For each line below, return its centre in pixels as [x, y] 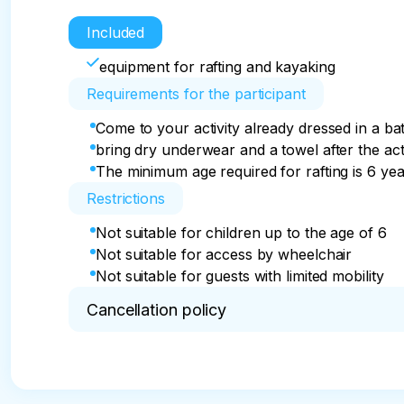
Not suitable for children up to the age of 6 [241, 233]
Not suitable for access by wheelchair [224, 254]
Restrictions [126, 198]
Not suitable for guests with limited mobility [240, 276]
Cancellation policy [157, 309]
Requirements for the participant [196, 94]
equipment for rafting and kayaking [217, 67]
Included [116, 32]
